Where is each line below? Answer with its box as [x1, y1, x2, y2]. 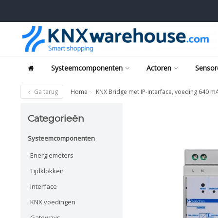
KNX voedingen [30, 197, 75, 206]
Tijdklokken [30, 166, 64, 175]
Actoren [146, 63, 171, 73]
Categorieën [28, 112, 84, 124]
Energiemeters [30, 150, 73, 160]
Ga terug [33, 88, 58, 96]
